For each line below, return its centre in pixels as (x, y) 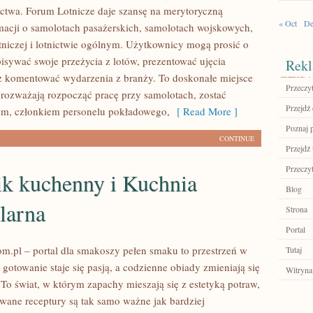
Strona (297, 209)
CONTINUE (237, 138)
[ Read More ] (204, 111)
